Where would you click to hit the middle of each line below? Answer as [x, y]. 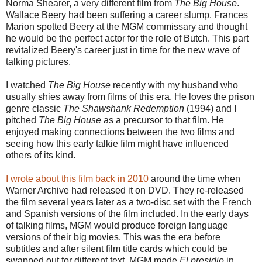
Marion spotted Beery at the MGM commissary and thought [127, 26]
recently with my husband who [175, 85]
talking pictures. [38, 61]
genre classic [35, 108]
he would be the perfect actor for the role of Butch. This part [127, 38]
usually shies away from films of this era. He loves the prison [130, 96]
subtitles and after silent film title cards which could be [117, 249]
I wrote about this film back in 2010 [77, 178]
